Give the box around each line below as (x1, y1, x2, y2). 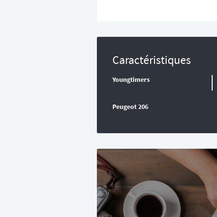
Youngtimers (112, 75, 150, 84)
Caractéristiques (112, 52, 191, 68)
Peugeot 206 (112, 102, 148, 111)
